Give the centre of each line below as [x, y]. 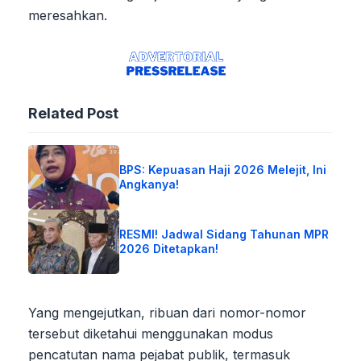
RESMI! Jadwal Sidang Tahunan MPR [224, 234]
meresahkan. [68, 16]
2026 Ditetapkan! [169, 248]
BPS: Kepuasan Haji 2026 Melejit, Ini [223, 169]
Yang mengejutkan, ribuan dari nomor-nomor [167, 312]
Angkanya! [149, 184]
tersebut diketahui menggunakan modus [151, 333]
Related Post [73, 113]
